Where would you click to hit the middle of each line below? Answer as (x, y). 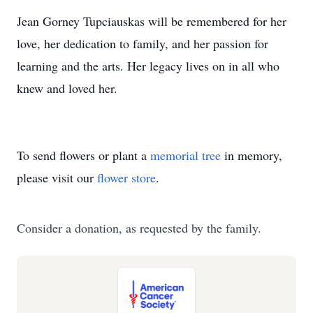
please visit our (57, 177)
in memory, (252, 155)
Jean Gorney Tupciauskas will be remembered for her (152, 21)
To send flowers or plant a (83, 155)
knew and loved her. (67, 88)
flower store (126, 177)
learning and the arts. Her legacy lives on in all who (148, 66)
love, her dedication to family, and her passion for (143, 43)
